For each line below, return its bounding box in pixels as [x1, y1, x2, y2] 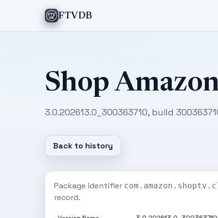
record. [54, 192, 80, 202]
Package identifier [54, 181, 124, 191]
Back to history [53, 141, 113, 151]
